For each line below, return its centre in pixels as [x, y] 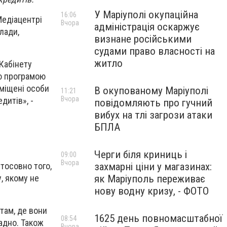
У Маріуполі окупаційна [146, 15]
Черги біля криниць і [141, 155]
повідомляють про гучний [153, 103]
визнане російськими [143, 39]
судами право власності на [155, 51]
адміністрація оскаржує [147, 27]
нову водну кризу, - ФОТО [152, 191]
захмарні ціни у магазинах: [153, 167]
